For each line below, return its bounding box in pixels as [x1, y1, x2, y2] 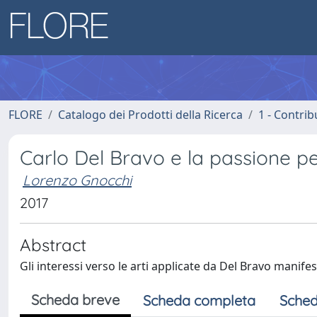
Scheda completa [143, 292, 255, 309]
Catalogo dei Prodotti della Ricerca [58, 107, 243, 122]
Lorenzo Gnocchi [23, 171, 132, 189]
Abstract [20, 234, 86, 255]
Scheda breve [31, 291, 120, 309]
